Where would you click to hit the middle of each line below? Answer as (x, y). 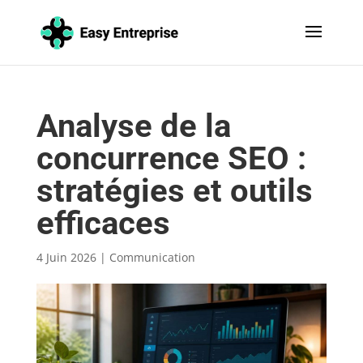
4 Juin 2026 (66, 257)
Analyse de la (133, 126)
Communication (152, 257)
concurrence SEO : (171, 158)
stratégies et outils (174, 191)
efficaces (103, 223)
